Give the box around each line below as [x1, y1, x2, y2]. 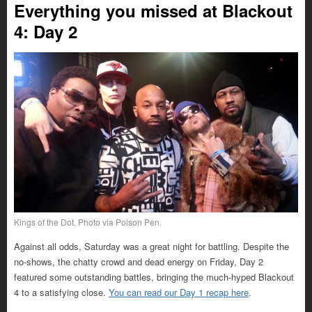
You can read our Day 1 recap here [109, 285, 249, 299]
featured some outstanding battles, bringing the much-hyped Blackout [14, 270, 294, 283]
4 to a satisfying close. [14, 285, 109, 299]
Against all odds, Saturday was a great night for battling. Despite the [14, 239, 289, 253]
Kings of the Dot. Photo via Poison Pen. [14, 215, 162, 228]
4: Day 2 [14, 19, 77, 43]
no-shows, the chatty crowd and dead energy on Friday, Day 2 [14, 254, 263, 268]
